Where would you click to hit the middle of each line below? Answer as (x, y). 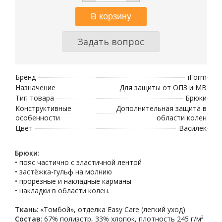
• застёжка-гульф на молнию (63, 172)
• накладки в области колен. (62, 191)
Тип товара (35, 98)
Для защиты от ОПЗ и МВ (163, 87)
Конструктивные (43, 108)
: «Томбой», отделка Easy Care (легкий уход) (111, 209)
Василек (193, 128)
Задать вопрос (111, 42)
